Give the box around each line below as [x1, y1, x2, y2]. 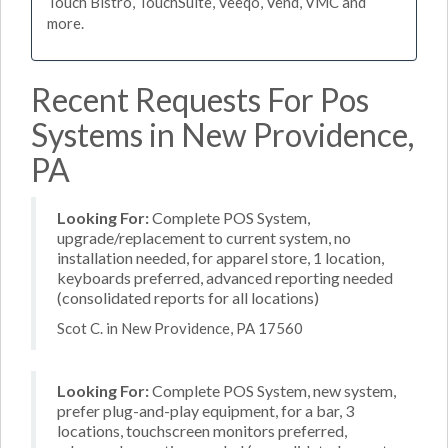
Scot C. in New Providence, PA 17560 [57, 319, 303, 337]
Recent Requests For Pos [31, 79, 369, 119]
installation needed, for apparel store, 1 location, [57, 247, 384, 267]
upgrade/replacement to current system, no [57, 227, 351, 247]
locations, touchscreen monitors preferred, [57, 421, 347, 440]
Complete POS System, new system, [149, 381, 396, 400]
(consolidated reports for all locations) [57, 287, 319, 307]
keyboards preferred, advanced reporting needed [57, 267, 393, 287]
